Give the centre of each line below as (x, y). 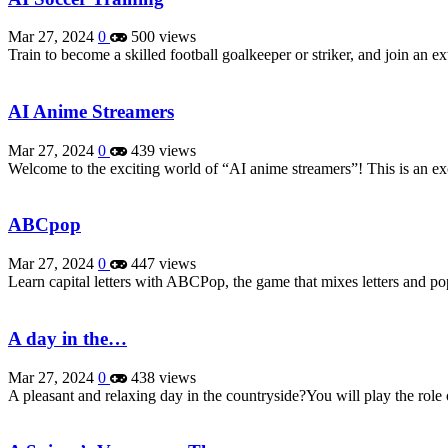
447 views (161, 264)
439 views (161, 150)
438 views (161, 377)
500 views (161, 37)
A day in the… (67, 338)
